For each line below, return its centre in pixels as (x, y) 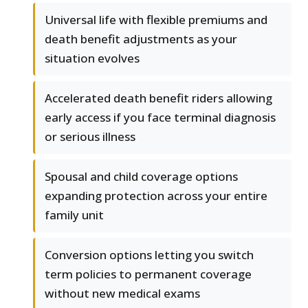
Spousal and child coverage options (141, 177)
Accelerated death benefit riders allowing (158, 98)
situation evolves (92, 58)
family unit (74, 215)
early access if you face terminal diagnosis (160, 118)
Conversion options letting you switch (149, 255)
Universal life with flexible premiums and (156, 20)
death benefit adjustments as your (141, 39)
